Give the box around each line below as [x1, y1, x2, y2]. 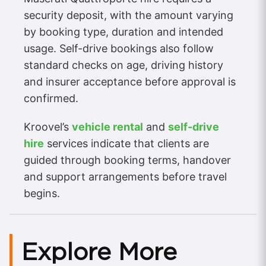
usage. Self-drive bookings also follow [24, 42, 214, 55]
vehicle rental [72, 120, 143, 133]
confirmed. [24, 91, 78, 104]
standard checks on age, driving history [24, 58, 223, 71]
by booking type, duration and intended [24, 25, 223, 38]
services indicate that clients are [44, 137, 209, 150]
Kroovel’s [24, 120, 72, 133]
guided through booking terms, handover [24, 153, 231, 166]
